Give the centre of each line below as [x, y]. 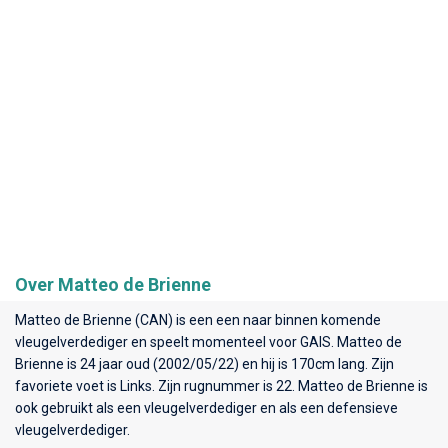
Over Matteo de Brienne [113, 284]
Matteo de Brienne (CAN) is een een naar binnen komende [198, 319]
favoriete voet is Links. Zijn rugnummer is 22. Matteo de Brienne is [221, 385]
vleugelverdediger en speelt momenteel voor [157, 341]
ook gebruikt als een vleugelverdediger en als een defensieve [206, 407]
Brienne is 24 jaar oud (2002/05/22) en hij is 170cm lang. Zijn [204, 363]
